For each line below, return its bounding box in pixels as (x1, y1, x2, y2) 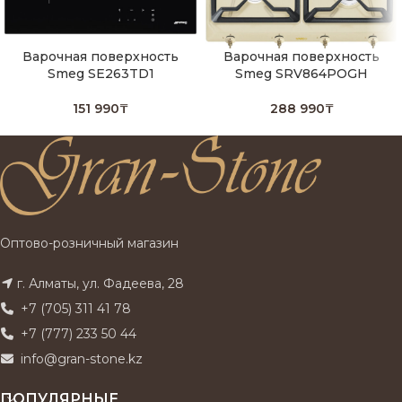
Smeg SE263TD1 (47, 66, 154, 83)
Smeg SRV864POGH (235, 66, 368, 83)
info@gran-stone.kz (17, 350, 143, 367)
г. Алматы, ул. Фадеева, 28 (17, 275, 184, 292)
